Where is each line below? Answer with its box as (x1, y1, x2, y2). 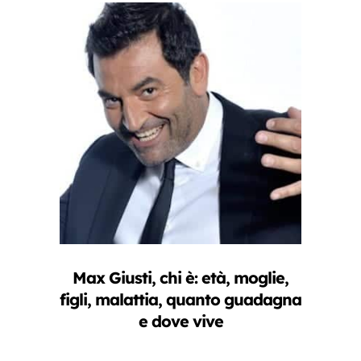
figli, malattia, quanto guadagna (60, 288, 301, 309)
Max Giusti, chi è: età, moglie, (73, 267, 288, 288)
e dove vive (138, 310, 223, 331)
